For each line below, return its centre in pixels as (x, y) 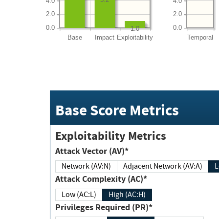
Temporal (200, 37)
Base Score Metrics (117, 110)
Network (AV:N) (101, 166)
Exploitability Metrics (111, 136)
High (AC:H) (135, 194)
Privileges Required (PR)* (124, 207)
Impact (105, 37)
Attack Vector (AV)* (105, 151)
